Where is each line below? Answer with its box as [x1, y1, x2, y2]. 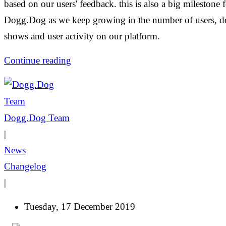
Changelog [4, 160, 46, 172]
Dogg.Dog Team [4, 112, 70, 123]
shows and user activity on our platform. [4, 30, 162, 41]
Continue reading [4, 54, 71, 66]
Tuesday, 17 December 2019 [24, 201, 135, 212]
